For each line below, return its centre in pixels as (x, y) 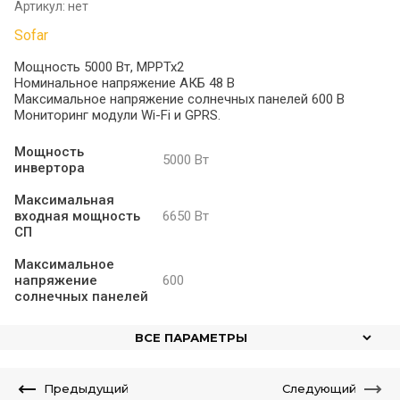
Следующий (319, 388)
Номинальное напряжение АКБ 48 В (125, 83)
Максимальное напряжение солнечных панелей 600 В (179, 99)
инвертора (50, 168)
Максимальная (64, 200)
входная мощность (77, 216)
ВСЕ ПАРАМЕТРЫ (191, 337)
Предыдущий (86, 388)
